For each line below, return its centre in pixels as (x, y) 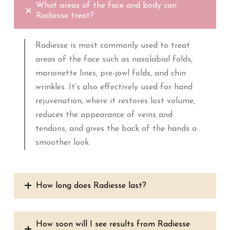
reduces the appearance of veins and (104, 115)
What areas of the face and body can (106, 6)
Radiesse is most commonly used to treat (112, 46)
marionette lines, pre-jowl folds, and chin (110, 73)
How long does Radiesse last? (91, 186)
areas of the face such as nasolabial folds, (114, 60)
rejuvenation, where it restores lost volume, (115, 101)
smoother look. (63, 143)
